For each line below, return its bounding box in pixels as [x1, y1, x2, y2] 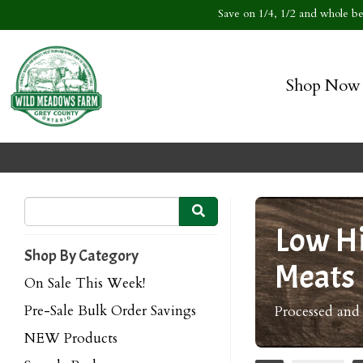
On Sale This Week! [24, 274, 145, 293]
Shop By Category [24, 246, 139, 266]
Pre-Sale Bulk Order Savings [24, 301, 196, 320]
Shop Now [285, 74, 361, 96]
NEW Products [24, 329, 117, 348]
